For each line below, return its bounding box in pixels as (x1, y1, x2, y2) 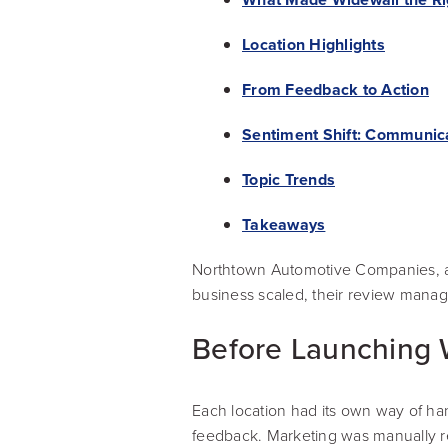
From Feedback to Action (242, 78, 429, 102)
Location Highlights (242, 33, 385, 57)
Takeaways (242, 213, 326, 237)
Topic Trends (242, 168, 335, 192)
